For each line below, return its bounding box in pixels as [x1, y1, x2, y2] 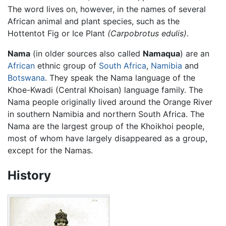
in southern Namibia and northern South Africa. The [8, 108, 204, 119]
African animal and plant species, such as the [8, 16, 180, 26]
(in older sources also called [30, 48, 143, 59]
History [8, 167, 51, 183]
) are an [180, 48, 209, 59]
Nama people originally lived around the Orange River [8, 96, 212, 107]
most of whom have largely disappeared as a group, [8, 133, 207, 143]
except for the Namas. [8, 145, 93, 155]
